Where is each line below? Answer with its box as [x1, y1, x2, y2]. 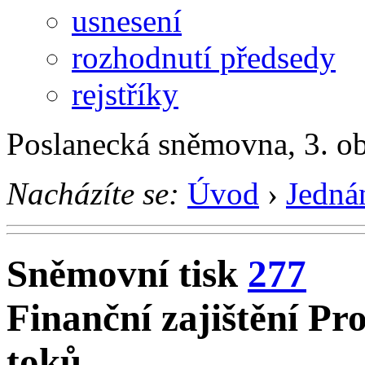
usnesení [72, 2, 182, 38]
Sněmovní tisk [7, 253, 248, 296]
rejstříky [72, 76, 178, 112]
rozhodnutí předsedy [72, 39, 336, 75]
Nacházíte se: [7, 175, 179, 211]
